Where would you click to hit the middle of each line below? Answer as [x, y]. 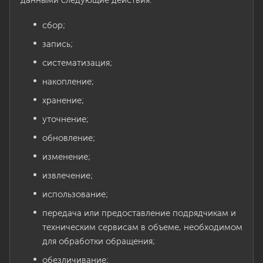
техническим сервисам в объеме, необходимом [142, 227]
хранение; [63, 100]
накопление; [68, 82]
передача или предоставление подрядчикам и [139, 213]
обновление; [69, 138]
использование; [75, 194]
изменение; [66, 157]
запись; [58, 44]
